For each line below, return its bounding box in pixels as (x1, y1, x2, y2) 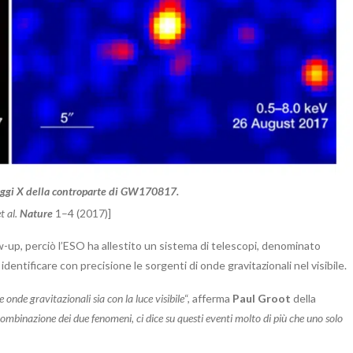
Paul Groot (232, 291, 291, 305)
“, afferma (184, 291, 232, 305)
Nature (19, 206, 53, 220)
